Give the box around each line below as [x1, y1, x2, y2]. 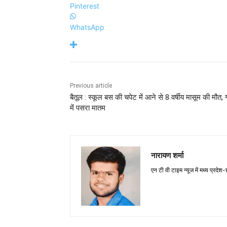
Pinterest [70, 1, 99, 10]
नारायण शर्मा [151, 149, 183, 160]
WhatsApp [70, 22, 104, 31]
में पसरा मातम [70, 103, 105, 112]
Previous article [70, 82, 112, 89]
